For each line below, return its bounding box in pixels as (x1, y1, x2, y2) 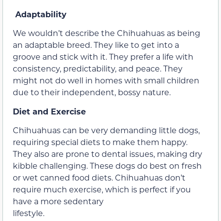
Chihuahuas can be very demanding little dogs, (13, 124, 200, 135)
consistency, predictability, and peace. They (13, 63, 183, 74)
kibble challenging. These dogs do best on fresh (13, 160, 202, 171)
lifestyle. (13, 207, 44, 218)
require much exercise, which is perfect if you (13, 184, 191, 194)
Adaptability (15, 8, 67, 19)
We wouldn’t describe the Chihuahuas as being (13, 28, 200, 38)
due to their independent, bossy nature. (13, 87, 171, 98)
